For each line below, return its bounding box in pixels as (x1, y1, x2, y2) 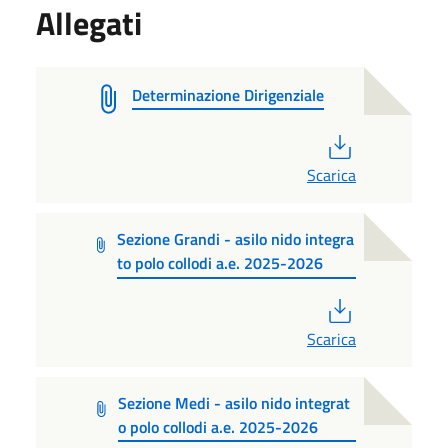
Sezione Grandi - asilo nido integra (117, 226, 355, 251)
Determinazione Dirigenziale (132, 82, 324, 107)
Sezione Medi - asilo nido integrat (117, 390, 350, 415)
